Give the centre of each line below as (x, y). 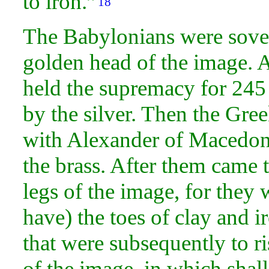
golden (56, 62)
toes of (142, 217)
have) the (66, 217)
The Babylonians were (125, 36)
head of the (141, 62)
